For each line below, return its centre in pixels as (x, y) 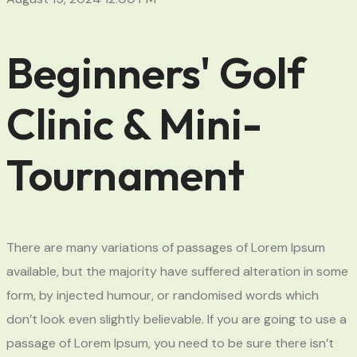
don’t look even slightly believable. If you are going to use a (177, 319)
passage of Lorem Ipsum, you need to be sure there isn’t (170, 343)
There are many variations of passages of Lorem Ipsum (166, 247)
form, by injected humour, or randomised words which (163, 295)
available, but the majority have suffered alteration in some (177, 271)
